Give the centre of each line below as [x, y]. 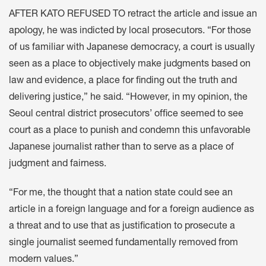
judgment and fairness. [58, 165]
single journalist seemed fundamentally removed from [123, 243]
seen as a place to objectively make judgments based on [130, 65]
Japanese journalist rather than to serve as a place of [121, 148]
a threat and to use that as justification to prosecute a [122, 227]
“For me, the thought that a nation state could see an [121, 193]
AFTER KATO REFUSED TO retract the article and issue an [133, 15]
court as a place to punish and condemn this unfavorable [130, 132]
